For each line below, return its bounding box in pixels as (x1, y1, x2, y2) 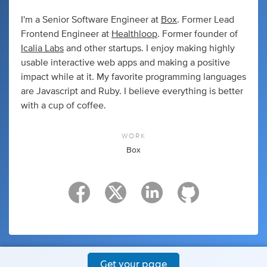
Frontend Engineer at (21, 29, 111, 39)
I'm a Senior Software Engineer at (21, 14, 161, 24)
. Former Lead (177, 14, 234, 24)
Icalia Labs (21, 43, 64, 53)
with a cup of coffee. (21, 100, 106, 110)
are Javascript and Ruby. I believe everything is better (21, 86, 243, 96)
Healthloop (111, 29, 157, 39)
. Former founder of (157, 29, 238, 39)
